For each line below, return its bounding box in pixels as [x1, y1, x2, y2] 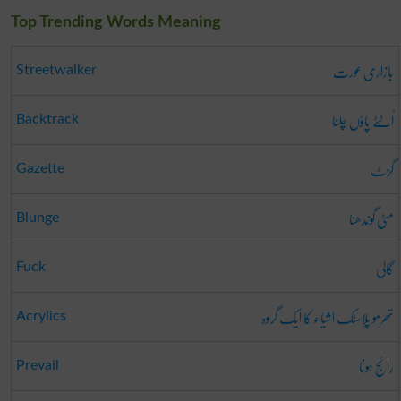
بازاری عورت [332, 54, 394, 90]
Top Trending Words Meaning [10, 14, 221, 31]
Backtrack [15, 112, 79, 127]
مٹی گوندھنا [348, 201, 394, 237]
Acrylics [15, 309, 66, 324]
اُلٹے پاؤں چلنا [331, 103, 394, 139]
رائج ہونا [358, 349, 394, 385]
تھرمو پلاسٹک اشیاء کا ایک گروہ [260, 300, 394, 336]
